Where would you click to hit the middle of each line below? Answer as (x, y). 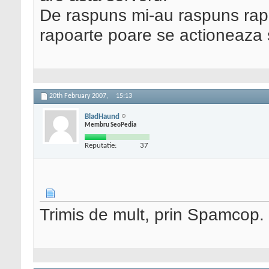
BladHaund (102, 116)
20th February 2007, (80, 96)
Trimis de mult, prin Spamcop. (152, 215)
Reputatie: (101, 145)
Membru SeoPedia (110, 125)
